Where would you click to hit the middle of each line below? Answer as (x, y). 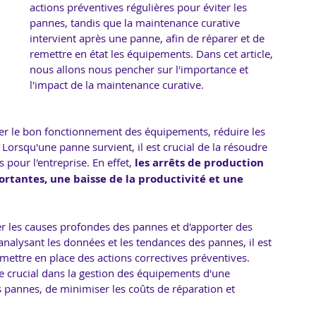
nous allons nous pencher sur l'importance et (140, 69)
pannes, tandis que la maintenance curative (136, 23)
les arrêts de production (201, 163)
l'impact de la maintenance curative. (117, 85)
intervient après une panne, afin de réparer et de (148, 38)
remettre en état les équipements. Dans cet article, (153, 54)
